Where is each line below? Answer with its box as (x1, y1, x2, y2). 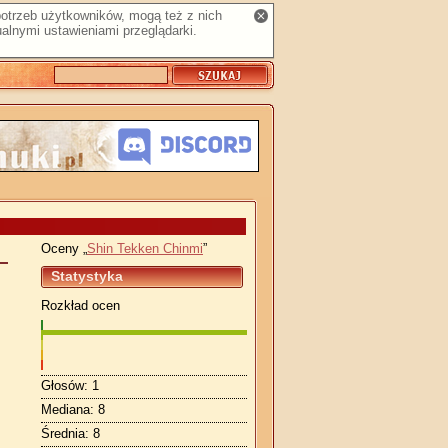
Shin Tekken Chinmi (87, 241, 203, 256)
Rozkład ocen (41, 298, 120, 313)
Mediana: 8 (41, 402, 105, 418)
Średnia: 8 (41, 425, 100, 441)
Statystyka (51, 268, 123, 284)
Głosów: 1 (41, 378, 99, 394)
